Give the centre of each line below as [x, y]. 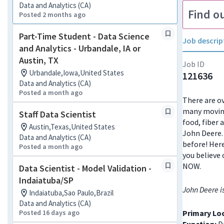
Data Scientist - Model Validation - [85, 168]
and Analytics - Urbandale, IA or [80, 48]
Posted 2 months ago [52, 14]
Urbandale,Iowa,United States [76, 73]
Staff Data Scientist [57, 114]
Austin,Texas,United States [72, 127]
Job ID [193, 64]
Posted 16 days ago [49, 212]
